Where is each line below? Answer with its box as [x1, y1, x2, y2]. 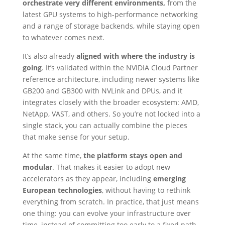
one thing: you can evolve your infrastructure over [22, 208, 191, 218]
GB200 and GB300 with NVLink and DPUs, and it [22, 85, 182, 95]
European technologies [22, 185, 102, 195]
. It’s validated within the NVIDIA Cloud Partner [41, 62, 198, 72]
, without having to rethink [101, 185, 190, 195]
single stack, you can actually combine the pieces [22, 120, 187, 130]
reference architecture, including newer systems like [22, 74, 199, 84]
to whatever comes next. [22, 32, 104, 42]
